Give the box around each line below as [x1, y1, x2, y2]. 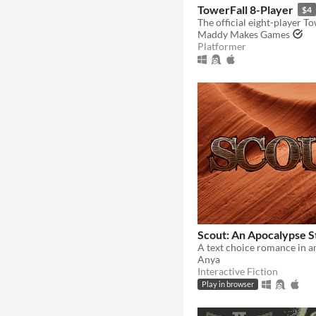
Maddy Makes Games [197, 28, 290, 40]
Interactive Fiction [197, 265, 278, 277]
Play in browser [202, 280, 254, 289]
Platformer [197, 39, 246, 52]
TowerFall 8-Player [197, 2, 293, 16]
